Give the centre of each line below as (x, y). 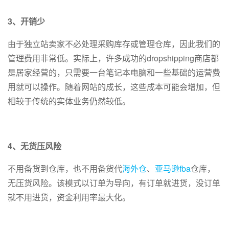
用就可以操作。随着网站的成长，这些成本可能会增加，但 (114, 87)
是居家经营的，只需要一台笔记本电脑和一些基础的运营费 (114, 73)
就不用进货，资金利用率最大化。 (69, 197)
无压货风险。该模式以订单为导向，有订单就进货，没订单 (114, 183)
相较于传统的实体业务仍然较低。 (69, 101)
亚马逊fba (173, 169)
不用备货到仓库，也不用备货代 (65, 169)
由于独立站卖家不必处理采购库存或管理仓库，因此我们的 (114, 44)
